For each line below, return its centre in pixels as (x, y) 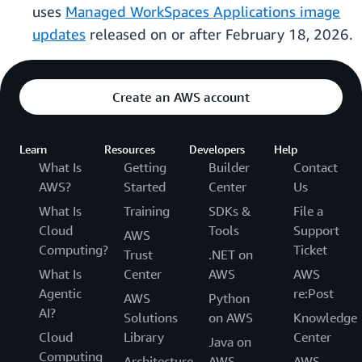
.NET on (231, 255)
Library (144, 337)
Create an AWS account (181, 97)
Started (145, 187)
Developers (217, 149)
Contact (316, 168)
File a (308, 211)
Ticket (310, 250)
